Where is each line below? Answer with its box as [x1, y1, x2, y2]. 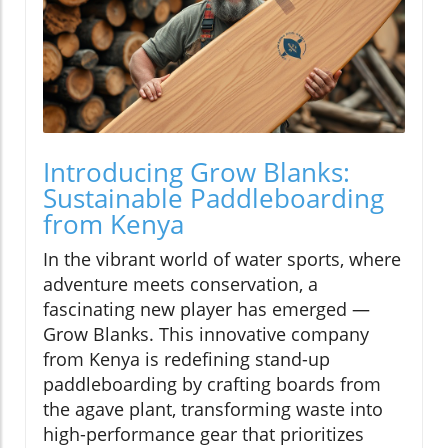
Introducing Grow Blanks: [43, 154, 350, 191]
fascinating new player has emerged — [43, 297, 370, 322]
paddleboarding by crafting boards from [43, 372, 381, 397]
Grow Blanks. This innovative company [43, 322, 369, 347]
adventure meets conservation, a [43, 272, 318, 297]
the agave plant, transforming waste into [43, 397, 383, 422]
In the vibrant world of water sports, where [43, 247, 401, 272]
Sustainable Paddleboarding [43, 180, 384, 217]
